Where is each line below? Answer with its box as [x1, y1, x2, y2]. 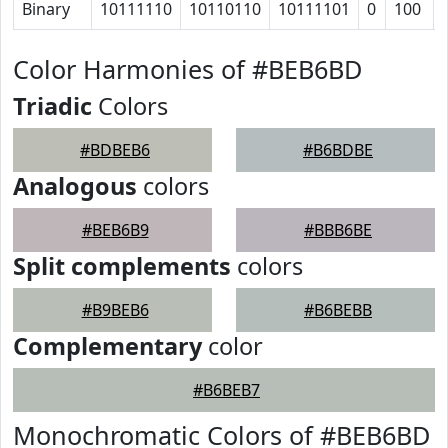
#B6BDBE [303, 139, 373, 161]
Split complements [13, 250, 231, 282]
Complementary [13, 330, 202, 362]
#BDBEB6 [80, 139, 150, 161]
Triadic [13, 90, 92, 122]
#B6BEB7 [193, 379, 260, 401]
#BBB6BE [304, 219, 372, 241]
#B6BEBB [304, 299, 372, 321]
